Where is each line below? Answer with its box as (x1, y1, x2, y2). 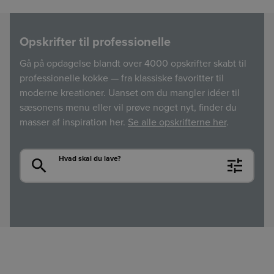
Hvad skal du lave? (59, 152, 120, 163)
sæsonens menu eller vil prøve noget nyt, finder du (20, 100, 237, 114)
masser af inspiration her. (20, 114, 128, 128)
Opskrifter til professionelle (20, 32, 171, 50)
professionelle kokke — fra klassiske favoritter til (20, 70, 224, 84)
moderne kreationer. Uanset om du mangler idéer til (20, 85, 240, 99)
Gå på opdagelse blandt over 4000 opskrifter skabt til (20, 56, 246, 70)
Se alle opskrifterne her (128, 114, 226, 128)
